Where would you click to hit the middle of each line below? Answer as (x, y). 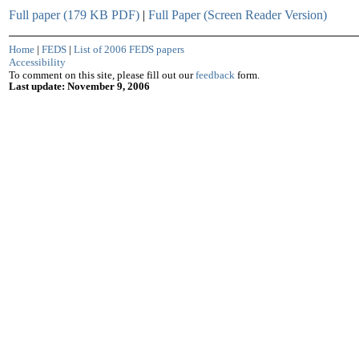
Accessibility (37, 62)
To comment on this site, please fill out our (102, 75)
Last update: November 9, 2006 (79, 86)
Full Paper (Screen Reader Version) (238, 15)
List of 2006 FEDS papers (129, 49)
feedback (215, 75)
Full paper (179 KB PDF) (74, 15)
